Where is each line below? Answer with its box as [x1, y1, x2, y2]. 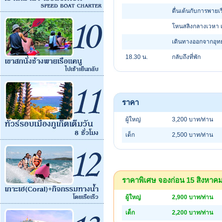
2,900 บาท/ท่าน [172, 194, 213, 201]
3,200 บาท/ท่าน [172, 116, 213, 123]
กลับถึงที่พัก [172, 54, 201, 61]
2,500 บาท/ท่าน [172, 131, 213, 139]
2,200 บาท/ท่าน [172, 209, 213, 217]
